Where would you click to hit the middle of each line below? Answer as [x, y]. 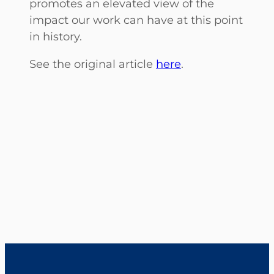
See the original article [93, 64]
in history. [56, 37]
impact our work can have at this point [136, 20]
